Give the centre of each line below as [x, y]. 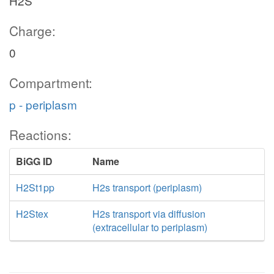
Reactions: [40, 135]
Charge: [32, 31]
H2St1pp [35, 187]
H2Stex [32, 214]
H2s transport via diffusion [149, 214]
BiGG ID [34, 161]
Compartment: [51, 83]
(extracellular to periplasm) [150, 227]
